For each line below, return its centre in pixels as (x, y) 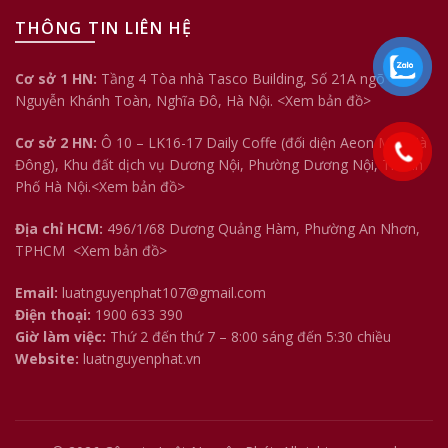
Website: (47, 358)
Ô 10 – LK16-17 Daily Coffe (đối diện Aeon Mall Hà (264, 142)
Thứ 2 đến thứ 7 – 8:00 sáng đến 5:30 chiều (248, 336)
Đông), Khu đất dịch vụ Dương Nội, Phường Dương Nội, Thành (219, 164)
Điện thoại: (53, 314)
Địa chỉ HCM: (59, 228)
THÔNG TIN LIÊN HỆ (104, 27)
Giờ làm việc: (60, 336)
